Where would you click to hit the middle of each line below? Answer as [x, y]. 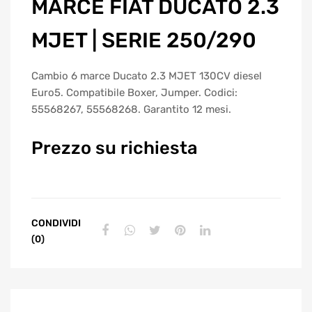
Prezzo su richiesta [115, 148]
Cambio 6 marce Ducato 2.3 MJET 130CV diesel [147, 76]
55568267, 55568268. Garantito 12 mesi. [131, 109]
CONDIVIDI [56, 223]
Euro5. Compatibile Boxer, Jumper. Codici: [134, 92]
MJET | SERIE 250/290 [144, 40]
